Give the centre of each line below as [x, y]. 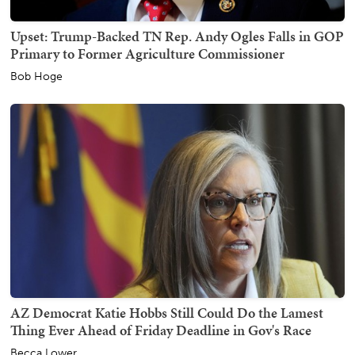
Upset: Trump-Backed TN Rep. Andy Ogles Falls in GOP [177, 36]
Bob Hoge [36, 77]
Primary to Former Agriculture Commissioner [147, 54]
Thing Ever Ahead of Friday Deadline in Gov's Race [161, 330]
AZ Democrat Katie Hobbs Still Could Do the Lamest [167, 313]
